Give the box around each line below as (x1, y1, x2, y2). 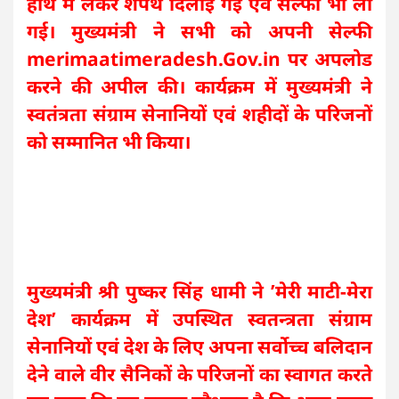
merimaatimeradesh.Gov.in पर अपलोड (27, 46, 372, 72)
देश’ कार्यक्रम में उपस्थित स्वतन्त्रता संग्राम (27, 306, 372, 332)
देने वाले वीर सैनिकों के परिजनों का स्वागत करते (27, 362, 372, 387)
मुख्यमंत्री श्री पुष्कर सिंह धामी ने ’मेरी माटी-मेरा (27, 279, 372, 305)
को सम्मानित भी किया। (27, 129, 191, 155)
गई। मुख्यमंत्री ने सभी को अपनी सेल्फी (27, 19, 372, 45)
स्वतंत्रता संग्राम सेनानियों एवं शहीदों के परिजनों (27, 102, 372, 127)
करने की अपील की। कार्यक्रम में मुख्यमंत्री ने (27, 74, 372, 100)
